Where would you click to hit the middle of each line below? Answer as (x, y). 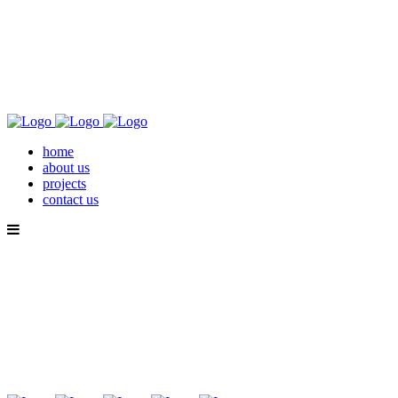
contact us (71, 199)
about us (66, 167)
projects (64, 183)
